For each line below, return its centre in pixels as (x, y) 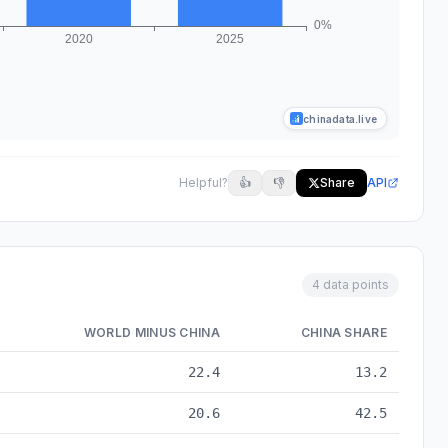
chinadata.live (340, 118)
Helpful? (203, 182)
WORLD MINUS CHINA (151, 332)
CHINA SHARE (343, 332)
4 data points (350, 284)
